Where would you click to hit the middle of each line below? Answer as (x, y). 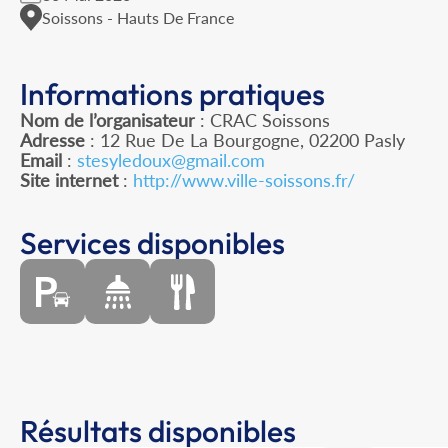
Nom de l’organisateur (107, 120)
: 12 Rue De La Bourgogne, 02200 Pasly (245, 140)
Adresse (52, 140)
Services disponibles (152, 243)
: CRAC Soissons (262, 120)
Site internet (69, 180)
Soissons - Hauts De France (138, 17)
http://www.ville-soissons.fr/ (244, 180)
